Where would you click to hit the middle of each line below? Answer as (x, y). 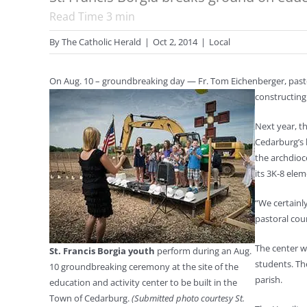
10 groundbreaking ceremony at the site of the (144, 267)
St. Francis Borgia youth (102, 251)
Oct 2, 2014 (175, 42)
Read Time (78, 16)
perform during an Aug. (203, 251)
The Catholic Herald (101, 42)
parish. (270, 280)
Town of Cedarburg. (90, 298)
